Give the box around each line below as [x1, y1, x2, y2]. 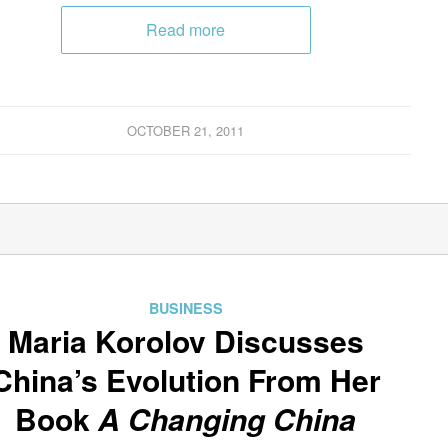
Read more [146, 18, 226, 42]
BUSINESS [148, 298, 223, 319]
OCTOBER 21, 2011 [127, 121, 245, 141]
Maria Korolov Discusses [7, 319, 364, 363]
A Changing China [98, 397, 357, 441]
